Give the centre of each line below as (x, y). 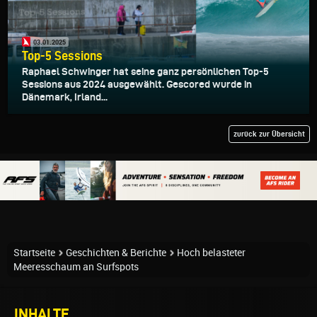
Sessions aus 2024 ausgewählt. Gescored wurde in (137, 85)
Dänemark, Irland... (65, 97)
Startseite (34, 253)
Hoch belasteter (211, 253)
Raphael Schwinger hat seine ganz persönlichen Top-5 (145, 72)
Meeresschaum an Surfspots (76, 267)
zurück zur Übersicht (269, 134)
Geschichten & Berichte (116, 253)
